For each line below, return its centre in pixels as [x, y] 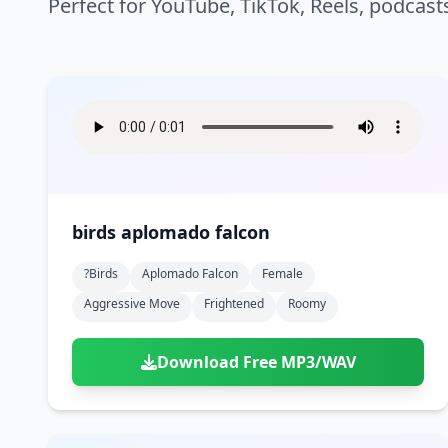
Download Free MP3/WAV [256, 362]
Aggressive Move [132, 303]
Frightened [234, 303]
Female [282, 273]
